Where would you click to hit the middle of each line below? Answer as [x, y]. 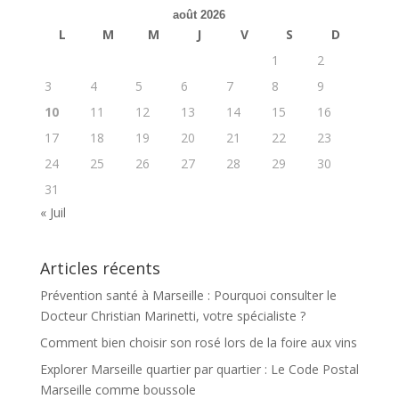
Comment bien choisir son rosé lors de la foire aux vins [198, 342]
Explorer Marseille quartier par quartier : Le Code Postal [199, 369]
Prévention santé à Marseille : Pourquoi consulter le [188, 295]
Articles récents [100, 268]
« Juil [53, 213]
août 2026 [199, 15]
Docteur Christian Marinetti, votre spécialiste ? [172, 315]
